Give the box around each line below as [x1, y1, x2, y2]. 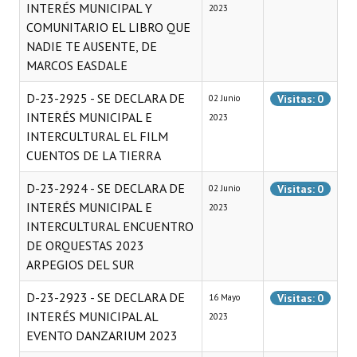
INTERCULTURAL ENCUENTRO [26, 218, 194, 234]
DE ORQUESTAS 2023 [26, 237, 144, 253]
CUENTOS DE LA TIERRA [26, 147, 161, 163]
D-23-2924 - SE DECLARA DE [26, 180, 185, 196]
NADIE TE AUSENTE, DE [26, 38, 157, 54]
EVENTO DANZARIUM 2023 [26, 328, 178, 343]
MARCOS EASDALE [26, 57, 127, 73]
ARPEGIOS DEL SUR [26, 257, 135, 273]
